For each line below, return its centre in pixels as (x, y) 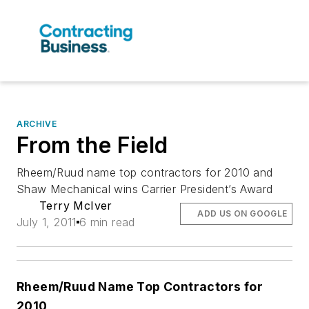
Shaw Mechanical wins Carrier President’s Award (145, 189)
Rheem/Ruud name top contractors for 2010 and (145, 173)
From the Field (92, 146)
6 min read (107, 222)
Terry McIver (76, 206)
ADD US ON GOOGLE (242, 214)
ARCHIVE (37, 124)
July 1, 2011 (47, 222)
